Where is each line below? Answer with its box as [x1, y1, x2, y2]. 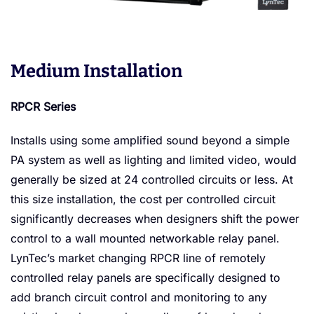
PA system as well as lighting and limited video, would [11, 153, 296, 168]
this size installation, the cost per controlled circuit [11, 192, 275, 207]
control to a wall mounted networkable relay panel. [11, 231, 280, 246]
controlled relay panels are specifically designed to [11, 271, 280, 285]
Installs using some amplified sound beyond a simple [11, 133, 289, 148]
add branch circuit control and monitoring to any [11, 290, 267, 305]
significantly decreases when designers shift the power [11, 212, 299, 226]
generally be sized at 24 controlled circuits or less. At [11, 172, 293, 187]
